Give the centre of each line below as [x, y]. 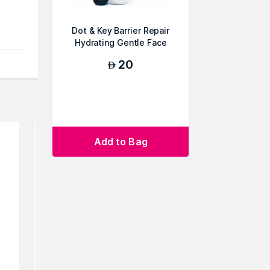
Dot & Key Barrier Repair [121, 30]
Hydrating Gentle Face [121, 42]
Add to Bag [121, 142]
